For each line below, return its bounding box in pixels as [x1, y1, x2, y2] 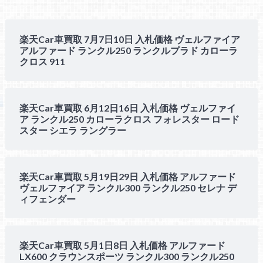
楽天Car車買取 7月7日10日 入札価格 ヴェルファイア [19, 33, 240, 45]
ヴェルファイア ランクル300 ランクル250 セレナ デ [19, 182, 237, 194]
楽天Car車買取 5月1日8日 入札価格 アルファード [19, 240, 225, 251]
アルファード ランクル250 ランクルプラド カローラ [19, 45, 238, 56]
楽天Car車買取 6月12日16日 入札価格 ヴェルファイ [19, 102, 236, 114]
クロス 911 [19, 56, 65, 68]
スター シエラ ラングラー [19, 124, 126, 136]
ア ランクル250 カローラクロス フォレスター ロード [19, 113, 240, 125]
